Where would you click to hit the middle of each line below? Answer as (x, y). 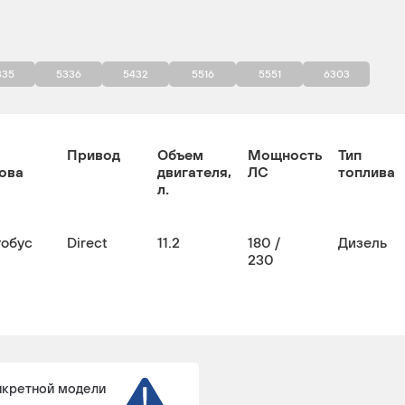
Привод (94, 155)
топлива (367, 172)
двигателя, (194, 172)
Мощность (285, 155)
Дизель (363, 242)
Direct (87, 242)
